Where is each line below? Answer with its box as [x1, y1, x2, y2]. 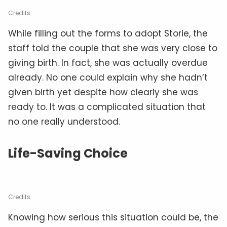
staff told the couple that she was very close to [8, 42, 217, 54]
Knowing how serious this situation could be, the [8, 211, 218, 223]
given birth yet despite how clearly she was [8, 86, 198, 98]
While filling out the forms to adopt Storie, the [8, 27, 208, 40]
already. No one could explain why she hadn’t [8, 71, 208, 84]
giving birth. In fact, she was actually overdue [8, 56, 208, 69]
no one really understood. [8, 115, 120, 128]
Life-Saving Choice [8, 144, 128, 162]
